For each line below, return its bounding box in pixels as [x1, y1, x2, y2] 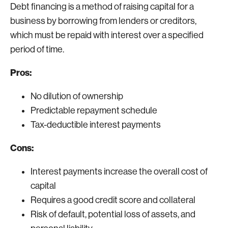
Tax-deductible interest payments [31, 120, 161, 130]
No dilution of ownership [31, 91, 123, 101]
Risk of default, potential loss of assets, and [31, 209, 195, 219]
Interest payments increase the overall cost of [31, 166, 208, 177]
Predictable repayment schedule [31, 105, 157, 116]
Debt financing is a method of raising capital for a [10, 2, 194, 12]
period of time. [10, 44, 64, 54]
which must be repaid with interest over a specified [10, 30, 204, 40]
